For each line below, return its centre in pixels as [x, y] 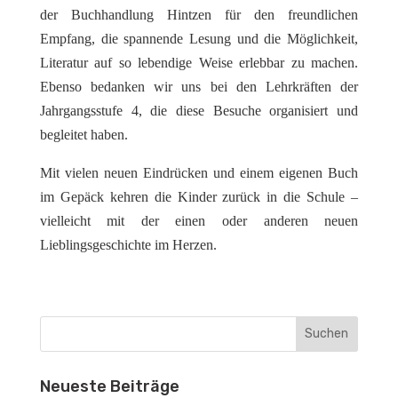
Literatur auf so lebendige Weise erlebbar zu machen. [199, 62]
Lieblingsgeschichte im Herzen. [128, 244]
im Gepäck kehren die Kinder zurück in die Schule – [199, 196]
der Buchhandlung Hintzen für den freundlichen [199, 14]
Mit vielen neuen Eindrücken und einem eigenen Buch [199, 172]
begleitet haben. [84, 134]
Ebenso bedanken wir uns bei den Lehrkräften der [199, 86]
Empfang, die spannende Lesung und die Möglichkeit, [199, 38]
